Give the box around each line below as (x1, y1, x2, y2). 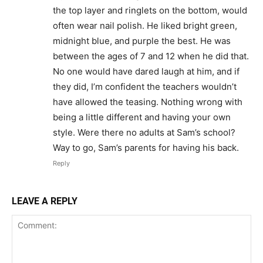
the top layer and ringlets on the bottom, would (53, 4, 247, 16)
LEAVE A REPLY (12, 195, 77, 207)
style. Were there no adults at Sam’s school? (53, 126, 235, 138)
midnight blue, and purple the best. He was (53, 35, 231, 46)
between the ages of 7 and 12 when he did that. (53, 50, 249, 62)
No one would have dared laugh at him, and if (53, 65, 240, 77)
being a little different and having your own (53, 111, 231, 123)
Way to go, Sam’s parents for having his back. (53, 141, 239, 153)
